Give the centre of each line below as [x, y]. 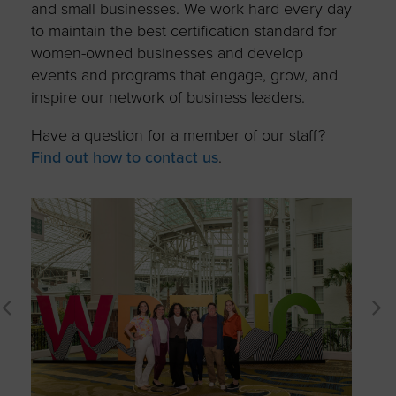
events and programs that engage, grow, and [184, 76]
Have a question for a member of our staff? [178, 136]
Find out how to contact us [124, 158]
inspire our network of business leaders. [168, 98]
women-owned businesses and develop [167, 53]
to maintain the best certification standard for [183, 31]
